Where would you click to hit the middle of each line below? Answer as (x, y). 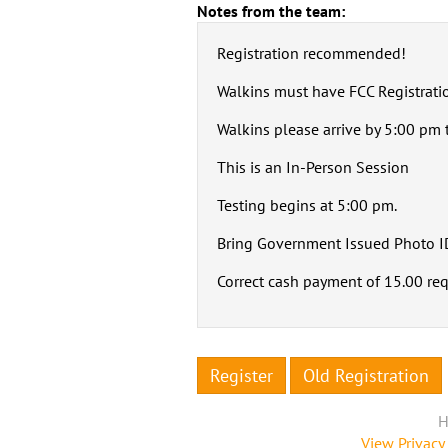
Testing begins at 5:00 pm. (307, 204)
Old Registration (366, 375)
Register (241, 375)
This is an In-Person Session (313, 166)
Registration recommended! (311, 52)
